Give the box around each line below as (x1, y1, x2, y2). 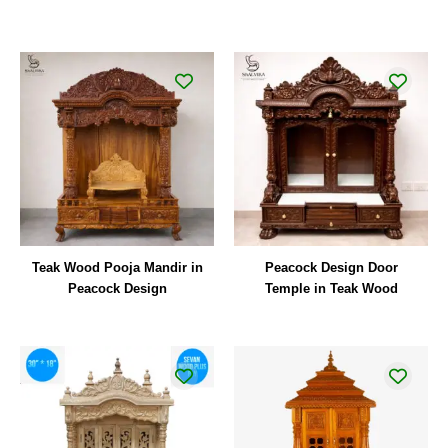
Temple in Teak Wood (264, 281, 398, 297)
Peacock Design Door (264, 260, 398, 276)
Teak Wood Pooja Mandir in (31, 260, 203, 276)
